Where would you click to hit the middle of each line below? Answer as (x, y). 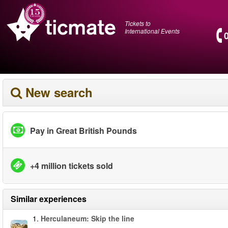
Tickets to (138, 23)
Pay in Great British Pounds (83, 130)
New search (59, 92)
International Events (152, 31)
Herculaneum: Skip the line (88, 218)
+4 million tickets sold (72, 165)
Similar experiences (49, 199)
